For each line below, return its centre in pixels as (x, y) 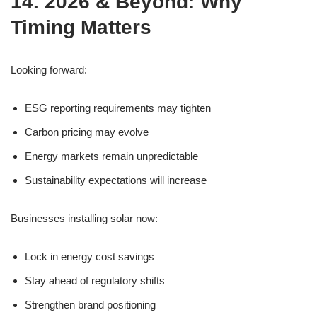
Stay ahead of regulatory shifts (95, 281)
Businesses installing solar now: (84, 218)
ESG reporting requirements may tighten (118, 108)
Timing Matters (81, 27)
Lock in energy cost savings (90, 257)
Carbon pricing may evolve (87, 132)
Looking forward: (49, 70)
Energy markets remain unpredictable (111, 156)
